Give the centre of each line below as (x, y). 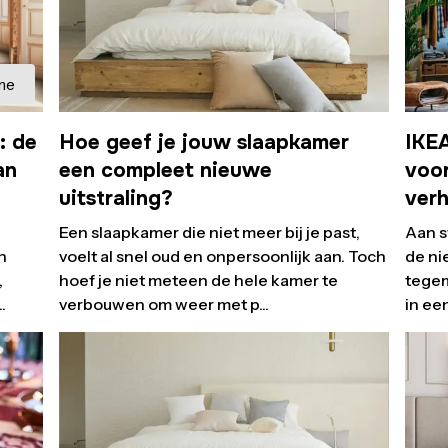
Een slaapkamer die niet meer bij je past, (209, 232)
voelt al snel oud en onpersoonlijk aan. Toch (222, 256)
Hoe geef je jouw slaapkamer (203, 142)
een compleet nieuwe (165, 170)
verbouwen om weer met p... (163, 304)
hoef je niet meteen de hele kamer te (198, 280)
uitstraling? (115, 198)
